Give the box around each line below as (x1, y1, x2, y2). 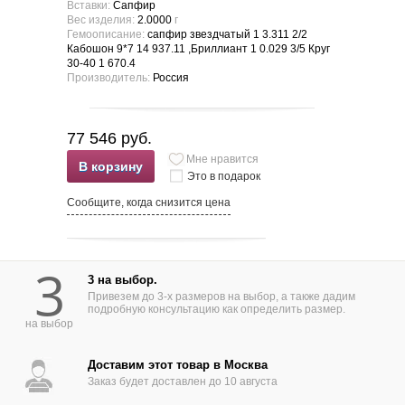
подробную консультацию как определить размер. (87, 303, 345, 316)
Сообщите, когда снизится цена (67, 196, 231, 209)
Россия (153, 71, 189, 84)
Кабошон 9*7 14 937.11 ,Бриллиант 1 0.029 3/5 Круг (67, 42, 330, 55)
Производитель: (67, 71, 153, 84)
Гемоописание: (67, 28, 147, 41)
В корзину (79, 159, 143, 174)
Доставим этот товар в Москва (87, 358, 268, 372)
